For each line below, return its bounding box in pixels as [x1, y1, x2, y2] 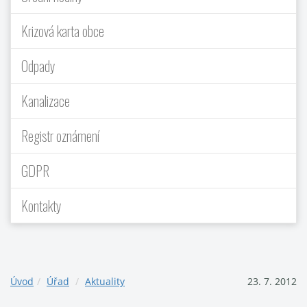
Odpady [21, 56, 56, 76]
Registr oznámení [21, 125, 99, 146]
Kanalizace [21, 90, 70, 111]
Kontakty [21, 195, 62, 216]
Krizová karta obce [21, 21, 104, 41]
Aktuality [85, 275, 125, 288]
